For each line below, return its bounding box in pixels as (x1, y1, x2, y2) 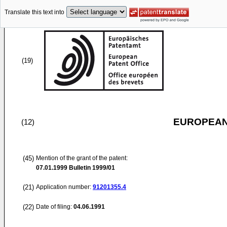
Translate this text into (5, 9, 64, 16)
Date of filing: (36, 203, 72, 210)
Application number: (36, 183, 93, 191)
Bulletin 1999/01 (67, 164, 115, 171)
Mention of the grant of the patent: (36, 155, 128, 162)
